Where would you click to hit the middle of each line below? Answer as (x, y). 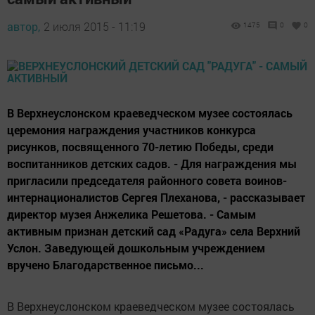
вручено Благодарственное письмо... (105, 265)
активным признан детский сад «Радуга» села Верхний (154, 231)
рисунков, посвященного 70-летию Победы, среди (140, 147)
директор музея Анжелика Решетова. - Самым (131, 214)
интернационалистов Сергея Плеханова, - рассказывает (156, 197)
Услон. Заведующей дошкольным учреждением (136, 248)
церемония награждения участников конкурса (131, 130)
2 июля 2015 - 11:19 (95, 26)
